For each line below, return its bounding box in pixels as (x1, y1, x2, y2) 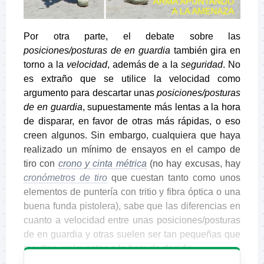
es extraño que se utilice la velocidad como (24, 73, 240, 84)
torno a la (24, 59, 67, 70)
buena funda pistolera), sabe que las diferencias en (24, 200, 240, 211)
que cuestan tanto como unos (107, 172, 241, 183)
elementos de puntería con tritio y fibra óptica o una (24, 186, 240, 197)
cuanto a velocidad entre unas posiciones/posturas (24, 214, 240, 225)
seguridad (181, 59, 223, 70)
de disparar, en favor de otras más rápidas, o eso (24, 115, 240, 126)
